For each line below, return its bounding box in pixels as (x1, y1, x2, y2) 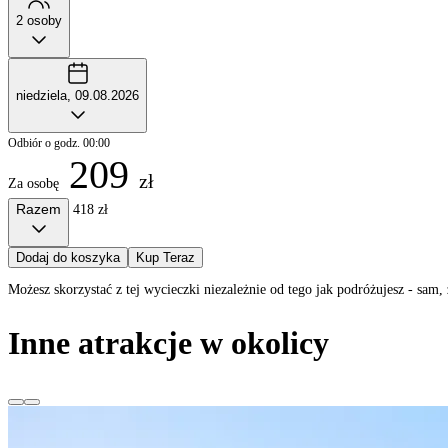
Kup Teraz (136, 250, 195, 266)
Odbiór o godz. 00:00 (8, 136, 110, 151)
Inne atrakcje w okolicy (8, 324, 329, 361)
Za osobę (8, 176, 59, 192)
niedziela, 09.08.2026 (16, 88, 139, 104)
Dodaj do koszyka (16, 250, 120, 266)
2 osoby (16, 13, 62, 29)
